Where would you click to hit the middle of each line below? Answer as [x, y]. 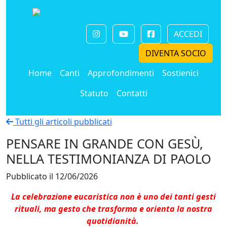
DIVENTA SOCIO [176, 53]
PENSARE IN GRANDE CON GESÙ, [105, 143]
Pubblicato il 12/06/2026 [52, 176]
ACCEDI [188, 34]
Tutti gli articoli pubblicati [63, 122]
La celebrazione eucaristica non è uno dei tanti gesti [113, 197]
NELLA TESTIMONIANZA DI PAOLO [109, 159]
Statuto [94, 93]
